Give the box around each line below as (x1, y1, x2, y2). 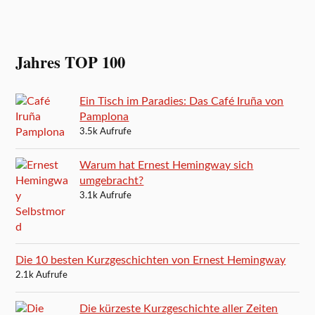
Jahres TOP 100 (15, 50, 126, 74)
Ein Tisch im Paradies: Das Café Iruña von (79, 95, 284, 107)
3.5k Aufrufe (79, 127, 132, 136)
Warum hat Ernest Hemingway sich (79, 159, 254, 171)
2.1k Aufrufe (15, 270, 68, 280)
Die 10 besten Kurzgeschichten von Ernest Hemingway (15, 254, 286, 266)
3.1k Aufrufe (79, 191, 132, 200)
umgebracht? (79, 174, 144, 186)
